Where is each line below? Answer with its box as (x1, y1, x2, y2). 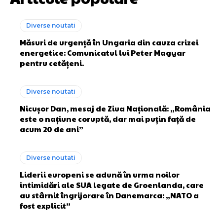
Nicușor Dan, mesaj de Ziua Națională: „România (20, 103, 211, 114)
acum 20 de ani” (20, 124, 83, 135)
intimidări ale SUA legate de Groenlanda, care (20, 180, 204, 190)
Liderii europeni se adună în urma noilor (20, 169, 180, 180)
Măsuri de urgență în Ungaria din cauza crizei (20, 37, 198, 48)
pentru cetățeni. (20, 58, 84, 69)
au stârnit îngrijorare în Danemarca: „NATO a (20, 190, 199, 201)
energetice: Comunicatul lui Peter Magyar (20, 47, 185, 58)
